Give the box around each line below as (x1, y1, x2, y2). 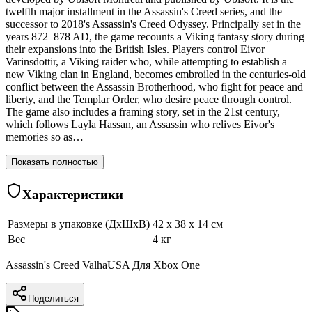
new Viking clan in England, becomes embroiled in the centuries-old (6, 68, 306, 81)
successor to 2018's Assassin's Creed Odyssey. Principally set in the (6, 18, 301, 31)
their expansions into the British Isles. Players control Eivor (6, 43, 265, 56)
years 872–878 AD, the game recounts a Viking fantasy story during (6, 31, 304, 43)
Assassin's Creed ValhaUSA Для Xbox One (6, 258, 200, 271)
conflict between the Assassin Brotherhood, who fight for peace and (6, 81, 303, 93)
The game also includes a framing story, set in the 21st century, (6, 106, 280, 118)
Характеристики (22, 187, 123, 202)
